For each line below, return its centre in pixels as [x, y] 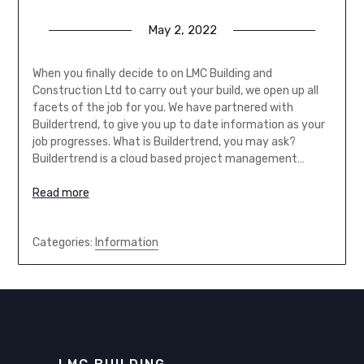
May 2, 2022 [182, 30]
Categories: [63, 243]
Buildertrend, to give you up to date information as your [178, 125]
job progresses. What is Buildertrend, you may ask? [164, 142]
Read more [61, 193]
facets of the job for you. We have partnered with [162, 108]
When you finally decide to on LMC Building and [152, 74]
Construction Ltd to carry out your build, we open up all [175, 91]
